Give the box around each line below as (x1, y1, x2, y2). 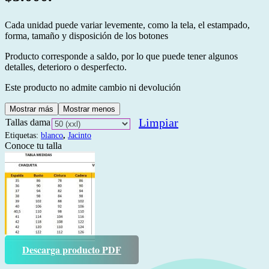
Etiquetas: (5, 130, 41, 141)
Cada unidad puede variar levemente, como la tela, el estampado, (5, 20, 250, 31)
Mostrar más (10, 104, 53, 114)
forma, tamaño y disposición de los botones (5, 31, 168, 41)
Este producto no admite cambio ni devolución (5, 82, 181, 93)
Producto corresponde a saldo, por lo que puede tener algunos (5, 51, 238, 62)
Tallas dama (5, 117, 50, 128)
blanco (41, 130, 63, 141)
